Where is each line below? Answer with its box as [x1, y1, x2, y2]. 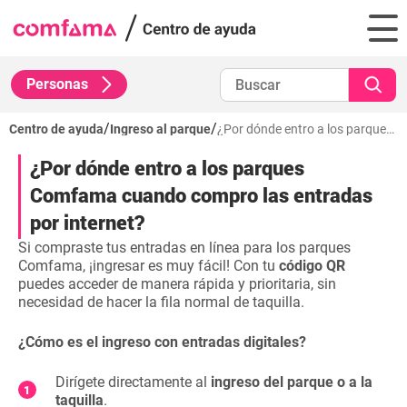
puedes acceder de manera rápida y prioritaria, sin [18, 275, 336, 293]
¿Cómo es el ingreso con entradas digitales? [18, 333, 306, 351]
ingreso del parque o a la [211, 373, 372, 391]
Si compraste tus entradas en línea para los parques [18, 239, 351, 256]
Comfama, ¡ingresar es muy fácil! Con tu [18, 257, 279, 274]
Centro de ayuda [9, 122, 104, 136]
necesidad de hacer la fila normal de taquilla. [18, 293, 304, 311]
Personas [26, 75, 88, 93]
